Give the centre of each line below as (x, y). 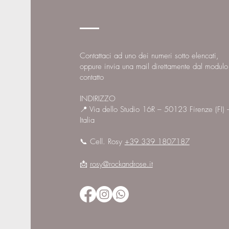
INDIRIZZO (97, 99)
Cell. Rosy (107, 142)
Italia (87, 120)
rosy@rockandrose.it (121, 164)
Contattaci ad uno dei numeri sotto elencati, (149, 56)
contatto (91, 77)
